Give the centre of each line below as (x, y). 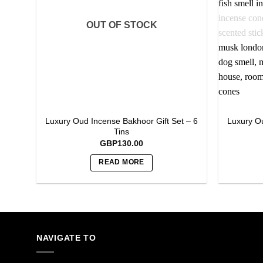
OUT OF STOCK (122, 25)
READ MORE (122, 162)
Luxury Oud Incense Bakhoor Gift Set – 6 (122, 121)
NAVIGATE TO (66, 238)
